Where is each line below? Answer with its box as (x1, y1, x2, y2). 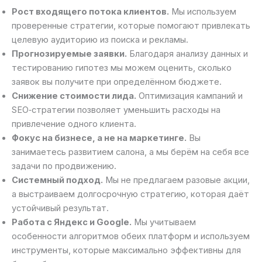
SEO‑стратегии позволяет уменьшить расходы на (12, 105, 220, 116)
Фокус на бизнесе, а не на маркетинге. (12, 133, 187, 144)
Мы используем (169, 6, 236, 18)
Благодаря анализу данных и (127, 49, 248, 60)
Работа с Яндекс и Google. (12, 217, 132, 228)
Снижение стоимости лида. (12, 91, 136, 102)
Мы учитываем (132, 217, 196, 228)
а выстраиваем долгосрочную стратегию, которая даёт (12, 189, 249, 200)
